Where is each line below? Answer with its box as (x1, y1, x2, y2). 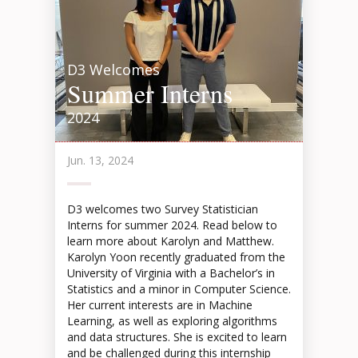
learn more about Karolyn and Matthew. (67, 233, 274, 249)
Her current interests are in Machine (67, 297, 253, 312)
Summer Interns (67, 76, 233, 110)
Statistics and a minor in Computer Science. (67, 281, 291, 296)
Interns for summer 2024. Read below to (67, 217, 277, 233)
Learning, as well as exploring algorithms (67, 313, 277, 328)
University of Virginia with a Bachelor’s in (67, 265, 275, 280)
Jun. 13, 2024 (67, 153, 133, 168)
